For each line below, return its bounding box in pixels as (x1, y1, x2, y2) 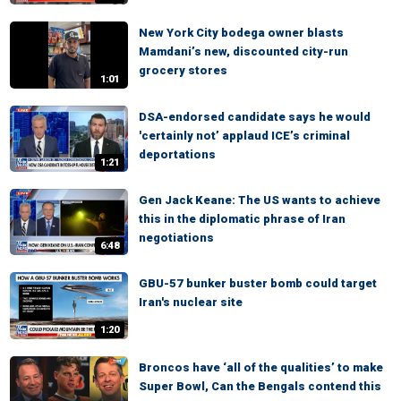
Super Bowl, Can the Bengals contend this (139, 379, 381, 393)
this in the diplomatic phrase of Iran (139, 212, 346, 226)
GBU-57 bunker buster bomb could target (139, 277, 377, 291)
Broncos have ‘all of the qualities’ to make (139, 360, 383, 374)
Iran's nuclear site (139, 295, 243, 310)
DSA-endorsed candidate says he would (139, 109, 371, 124)
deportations (139, 147, 216, 161)
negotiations (139, 231, 214, 245)
